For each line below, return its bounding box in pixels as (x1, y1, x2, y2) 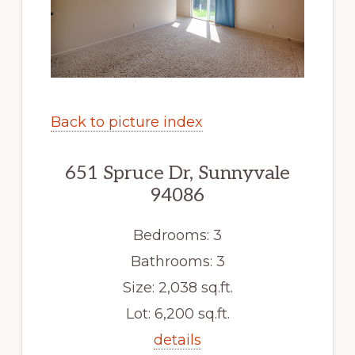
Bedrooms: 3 (133, 226, 222, 244)
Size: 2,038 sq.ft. (122, 278, 233, 296)
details (154, 330, 201, 349)
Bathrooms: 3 (130, 252, 225, 270)
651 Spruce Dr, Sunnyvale (65, 161, 290, 185)
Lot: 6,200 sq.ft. (125, 304, 230, 323)
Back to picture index (50, 113, 203, 131)
